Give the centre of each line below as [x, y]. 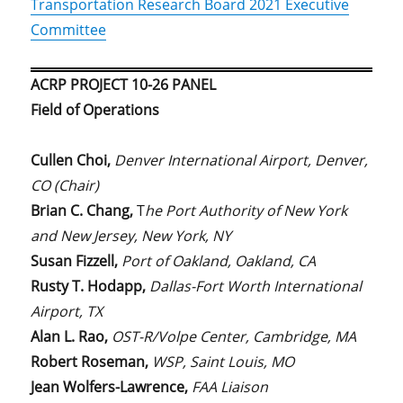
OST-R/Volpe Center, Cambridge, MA [234, 336]
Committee [69, 29]
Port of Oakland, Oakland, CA [219, 260]
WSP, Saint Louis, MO [224, 361]
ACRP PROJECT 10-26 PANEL [124, 84]
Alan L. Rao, [70, 336]
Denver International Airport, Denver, [242, 160]
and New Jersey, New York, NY [131, 235]
